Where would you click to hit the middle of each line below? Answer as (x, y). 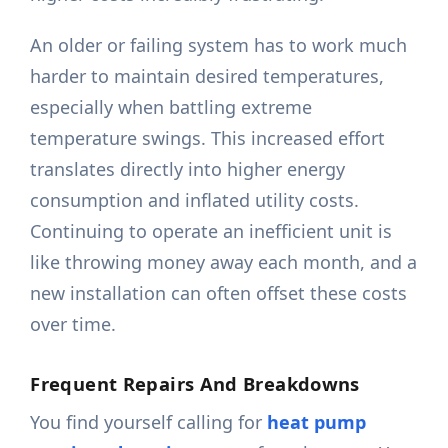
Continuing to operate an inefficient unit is (211, 231)
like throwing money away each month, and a (224, 262)
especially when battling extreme (171, 107)
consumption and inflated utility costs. (195, 200)
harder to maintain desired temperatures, (207, 76)
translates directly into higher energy (188, 169)
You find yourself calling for (149, 422)
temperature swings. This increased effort (208, 138)
